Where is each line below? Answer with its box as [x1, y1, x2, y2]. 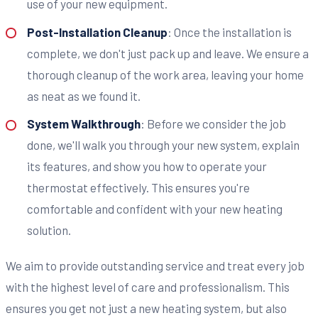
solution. [26, 223, 71, 238]
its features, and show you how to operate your [26, 159, 267, 174]
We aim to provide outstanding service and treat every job [6, 258, 305, 273]
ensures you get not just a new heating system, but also [6, 301, 287, 316]
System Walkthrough [26, 116, 141, 131]
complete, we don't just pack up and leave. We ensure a [26, 45, 309, 60]
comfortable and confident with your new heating [26, 202, 283, 216]
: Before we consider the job [140, 116, 286, 131]
